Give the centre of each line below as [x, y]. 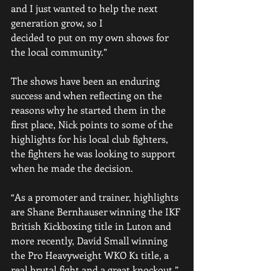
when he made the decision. [73, 168]
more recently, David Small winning [90, 240]
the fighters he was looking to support [94, 153]
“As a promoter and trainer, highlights [96, 197]
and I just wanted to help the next [86, 8]
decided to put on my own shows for [91, 37]
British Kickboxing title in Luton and [92, 226]
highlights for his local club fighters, [91, 139]
